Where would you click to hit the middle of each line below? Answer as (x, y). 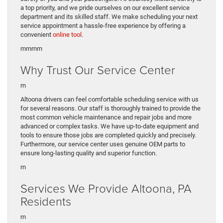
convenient (37, 35)
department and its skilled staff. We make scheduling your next (109, 17)
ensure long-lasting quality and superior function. (89, 153)
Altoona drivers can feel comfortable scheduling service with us (110, 100)
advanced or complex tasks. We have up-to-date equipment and (110, 126)
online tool (67, 35)
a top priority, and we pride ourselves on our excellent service (105, 8)
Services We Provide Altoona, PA (106, 188)
